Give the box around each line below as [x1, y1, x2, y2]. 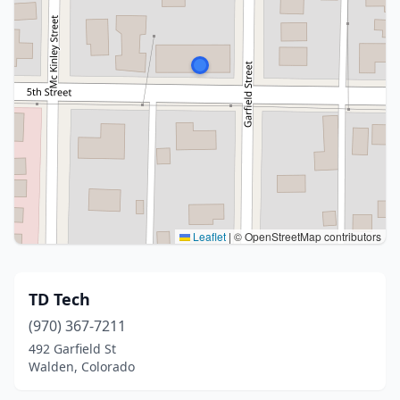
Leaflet [190, 229, 226, 244]
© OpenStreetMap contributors [231, 229, 381, 244]
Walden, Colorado [29, 358, 135, 375]
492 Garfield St [29, 340, 116, 357]
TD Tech [29, 288, 90, 310]
